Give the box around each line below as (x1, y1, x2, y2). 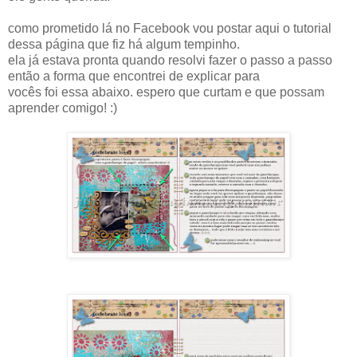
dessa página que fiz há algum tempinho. (8, 37, 240, 51)
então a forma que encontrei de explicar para (8, 69, 260, 83)
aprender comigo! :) (8, 100, 117, 115)
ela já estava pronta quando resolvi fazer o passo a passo (8, 53, 332, 67)
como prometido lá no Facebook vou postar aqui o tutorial (8, 21, 331, 35)
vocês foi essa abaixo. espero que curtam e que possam (8, 84, 324, 99)
